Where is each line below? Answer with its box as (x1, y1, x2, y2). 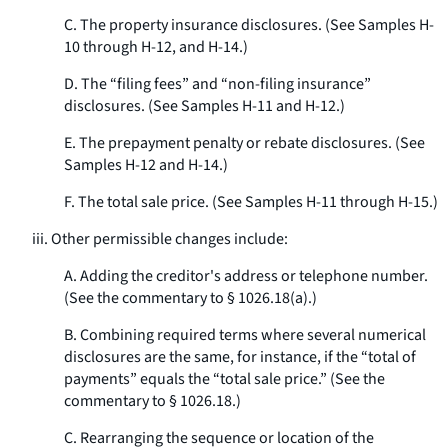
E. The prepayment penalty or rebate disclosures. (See (64, 132, 425, 154)
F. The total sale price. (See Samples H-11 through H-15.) (64, 191, 438, 213)
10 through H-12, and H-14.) (64, 36, 248, 58)
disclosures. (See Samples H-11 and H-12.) (64, 95, 345, 117)
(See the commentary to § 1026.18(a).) (64, 287, 317, 309)
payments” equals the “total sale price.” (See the (64, 368, 385, 390)
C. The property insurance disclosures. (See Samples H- (64, 14, 434, 36)
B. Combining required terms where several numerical (64, 324, 426, 346)
